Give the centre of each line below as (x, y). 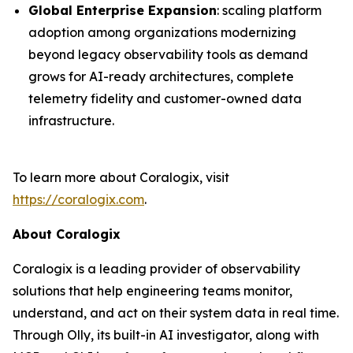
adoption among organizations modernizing (162, 32)
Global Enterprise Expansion (123, 10)
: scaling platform (269, 10)
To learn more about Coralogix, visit (121, 177)
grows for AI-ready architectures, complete (161, 76)
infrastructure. (71, 121)
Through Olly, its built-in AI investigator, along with (166, 335)
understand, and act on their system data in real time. (176, 313)
